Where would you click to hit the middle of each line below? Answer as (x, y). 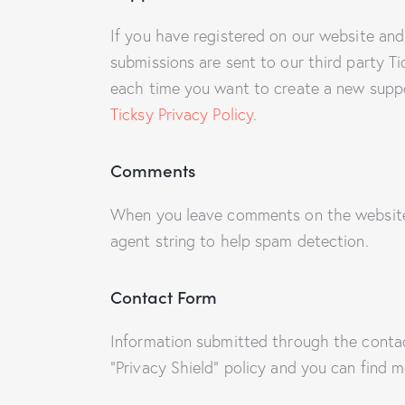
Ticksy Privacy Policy (182, 114)
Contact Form (164, 297)
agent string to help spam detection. (240, 240)
